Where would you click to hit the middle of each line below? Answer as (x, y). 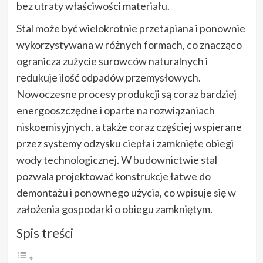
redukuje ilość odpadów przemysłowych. (108, 77)
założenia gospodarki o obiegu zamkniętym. (114, 209)
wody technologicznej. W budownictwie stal (117, 159)
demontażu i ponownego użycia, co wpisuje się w (126, 192)
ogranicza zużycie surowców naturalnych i (112, 61)
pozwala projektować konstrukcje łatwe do (113, 176)
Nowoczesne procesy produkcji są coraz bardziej (126, 94)
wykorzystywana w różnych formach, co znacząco (129, 44)
